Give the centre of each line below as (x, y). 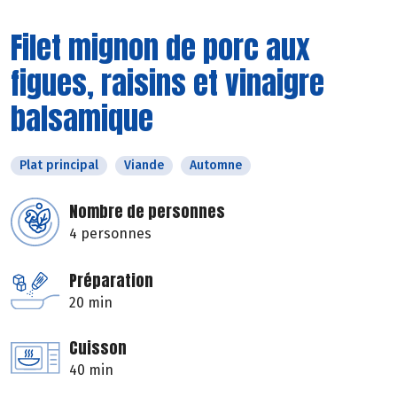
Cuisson (98, 347)
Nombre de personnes (147, 211)
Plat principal (59, 165)
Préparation (111, 280)
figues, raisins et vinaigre (167, 82)
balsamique (82, 118)
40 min (91, 370)
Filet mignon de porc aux (160, 47)
